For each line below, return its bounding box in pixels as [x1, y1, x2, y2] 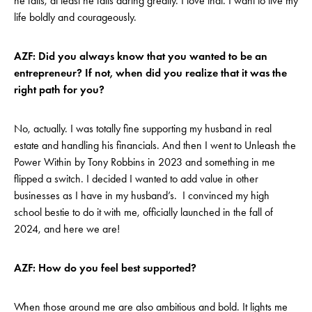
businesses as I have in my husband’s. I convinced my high [14, 189, 270, 203]
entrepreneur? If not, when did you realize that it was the [14, 66, 287, 80]
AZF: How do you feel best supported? [14, 261, 196, 275]
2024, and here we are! [14, 222, 128, 236]
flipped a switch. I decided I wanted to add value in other [14, 172, 258, 186]
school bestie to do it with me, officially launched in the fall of [14, 205, 273, 219]
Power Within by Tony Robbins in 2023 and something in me [14, 155, 275, 169]
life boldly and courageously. [14, 10, 162, 24]
